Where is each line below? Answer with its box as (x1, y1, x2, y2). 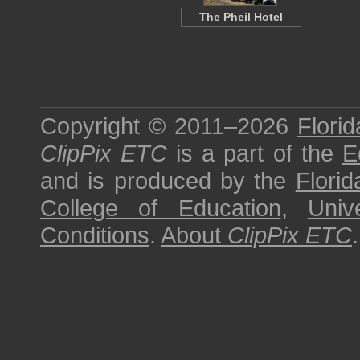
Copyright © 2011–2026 (40, 112, 297, 139)
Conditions (40, 222, 149, 248)
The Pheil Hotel (199, 10, 283, 23)
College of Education (40, 194, 281, 221)
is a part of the (167, 140, 342, 166)
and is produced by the (40, 167, 296, 194)
